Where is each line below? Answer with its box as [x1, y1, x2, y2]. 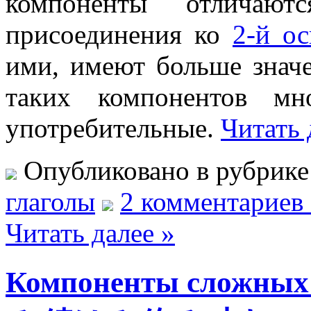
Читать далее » [6, 218, 175, 249]
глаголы [6, 187, 95, 217]
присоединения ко [6, 19, 233, 50]
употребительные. [6, 113, 221, 144]
